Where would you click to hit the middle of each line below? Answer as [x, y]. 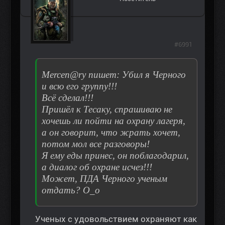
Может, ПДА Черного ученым [104, 179]
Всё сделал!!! [68, 98]
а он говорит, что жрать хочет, [111, 133]
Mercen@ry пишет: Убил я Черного [114, 75]
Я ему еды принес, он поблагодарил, [115, 156]
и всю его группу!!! [79, 86]
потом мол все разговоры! [96, 144]
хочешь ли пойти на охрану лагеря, [114, 121]
